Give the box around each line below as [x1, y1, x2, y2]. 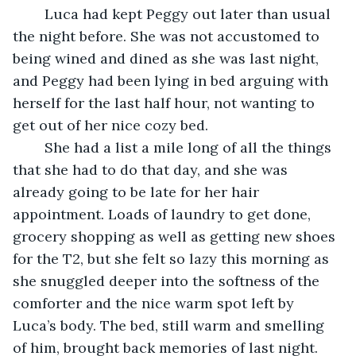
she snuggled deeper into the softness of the [13, 271, 323, 290]
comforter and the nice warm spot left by [13, 293, 298, 312]
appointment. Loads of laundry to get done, [13, 204, 315, 223]
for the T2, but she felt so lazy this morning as [13, 249, 333, 268]
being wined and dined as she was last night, [13, 48, 323, 68]
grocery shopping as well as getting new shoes [13, 226, 339, 246]
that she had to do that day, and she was [13, 160, 292, 179]
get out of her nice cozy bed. [13, 115, 212, 134]
